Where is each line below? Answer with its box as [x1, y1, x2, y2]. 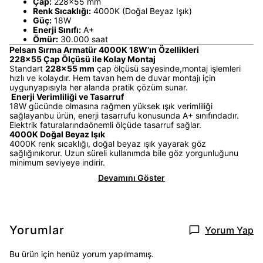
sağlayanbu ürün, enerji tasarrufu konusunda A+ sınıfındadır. [9, 110, 239, 120]
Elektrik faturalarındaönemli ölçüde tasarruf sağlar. [9, 120, 201, 130]
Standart [9, 63, 45, 73]
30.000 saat [58, 34, 108, 44]
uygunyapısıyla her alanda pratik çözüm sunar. [9, 82, 188, 92]
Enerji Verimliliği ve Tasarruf [9, 92, 124, 102]
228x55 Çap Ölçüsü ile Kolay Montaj [9, 54, 156, 64]
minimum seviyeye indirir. [9, 157, 105, 167]
